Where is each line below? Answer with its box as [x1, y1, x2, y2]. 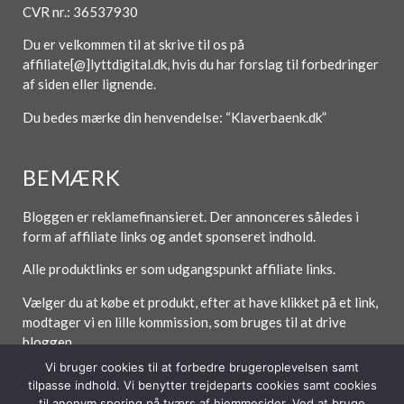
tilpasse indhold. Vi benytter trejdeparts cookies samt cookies [27, 378, 377, 392]
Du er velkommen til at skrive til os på [23, 36, 244, 53]
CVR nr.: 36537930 [23, 3, 138, 20]
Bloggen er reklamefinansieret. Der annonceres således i [23, 208, 359, 225]
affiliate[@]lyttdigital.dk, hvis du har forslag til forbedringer [23, 56, 379, 73]
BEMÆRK [23, 164, 121, 191]
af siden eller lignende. [23, 76, 159, 93]
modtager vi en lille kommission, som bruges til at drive [23, 313, 346, 330]
